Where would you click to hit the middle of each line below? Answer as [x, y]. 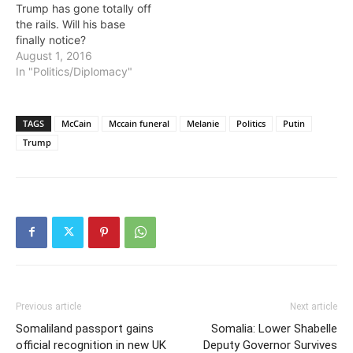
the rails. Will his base [71, 24]
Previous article [48, 306]
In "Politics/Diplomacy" [74, 71]
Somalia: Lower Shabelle [274, 328]
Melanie [203, 123]
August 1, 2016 [54, 55]
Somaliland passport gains [85, 328]
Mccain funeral [139, 123]
